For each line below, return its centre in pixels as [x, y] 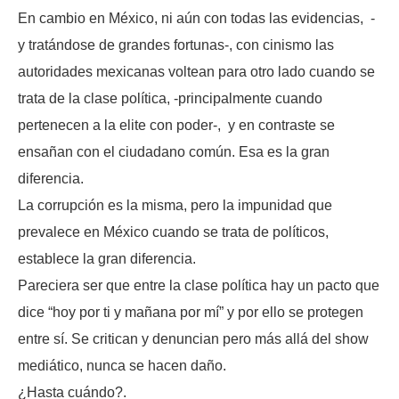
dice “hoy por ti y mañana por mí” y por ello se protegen [191, 313]
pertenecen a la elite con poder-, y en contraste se [176, 126]
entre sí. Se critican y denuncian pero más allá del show [193, 339]
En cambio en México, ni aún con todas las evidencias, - [196, 19]
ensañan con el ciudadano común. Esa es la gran [174, 152]
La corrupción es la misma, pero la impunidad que [175, 206]
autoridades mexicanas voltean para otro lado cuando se [196, 72]
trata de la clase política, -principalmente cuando [170, 99]
